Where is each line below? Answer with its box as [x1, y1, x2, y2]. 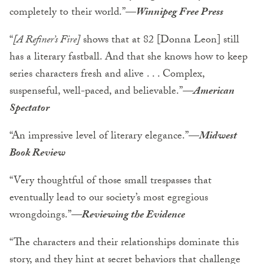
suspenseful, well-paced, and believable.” [9, 82, 183, 101]
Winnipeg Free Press [136, 4, 223, 22]
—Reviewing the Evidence [71, 206, 185, 225]
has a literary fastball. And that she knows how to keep [9, 48, 247, 67]
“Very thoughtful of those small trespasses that [9, 172, 212, 191]
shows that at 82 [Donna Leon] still [80, 31, 239, 50]
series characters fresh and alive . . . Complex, [9, 65, 204, 84]
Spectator [9, 100, 49, 118]
